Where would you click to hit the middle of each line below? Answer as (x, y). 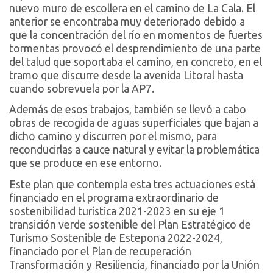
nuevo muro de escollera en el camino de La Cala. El (132, 8)
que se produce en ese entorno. (85, 163)
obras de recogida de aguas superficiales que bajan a (134, 123)
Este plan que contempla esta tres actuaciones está (132, 184)
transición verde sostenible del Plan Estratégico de (130, 224)
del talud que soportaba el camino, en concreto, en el (136, 62)
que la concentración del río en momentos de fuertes (136, 35)
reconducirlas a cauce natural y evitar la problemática (134, 150)
